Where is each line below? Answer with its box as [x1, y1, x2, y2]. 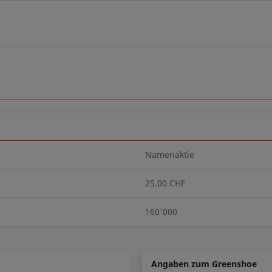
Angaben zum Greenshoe [151, 258, 257, 270]
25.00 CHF [145, 177, 185, 189]
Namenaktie [145, 149, 194, 160]
